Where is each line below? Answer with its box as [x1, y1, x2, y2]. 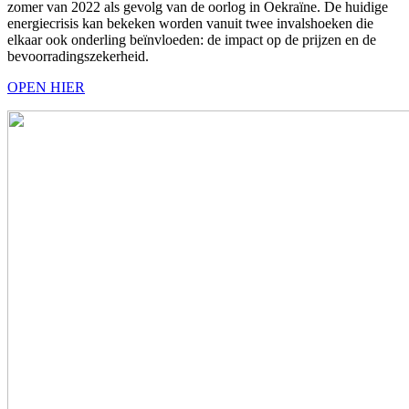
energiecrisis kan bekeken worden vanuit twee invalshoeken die [7, 15, 373, 31]
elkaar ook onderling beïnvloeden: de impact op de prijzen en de [7, 31, 376, 47]
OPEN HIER [7, 79, 85, 95]
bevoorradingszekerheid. [7, 47, 149, 64]
